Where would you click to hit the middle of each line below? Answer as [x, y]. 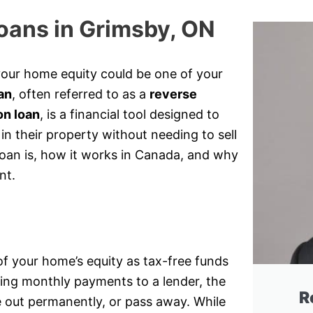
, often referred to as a [81, 94]
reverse [173, 94]
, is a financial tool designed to [130, 115]
